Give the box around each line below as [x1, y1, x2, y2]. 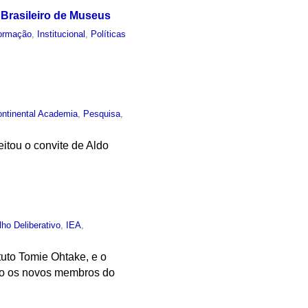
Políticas [91, 29, 126, 40]
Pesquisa [83, 108, 121, 119]
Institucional [37, 29, 86, 40]
